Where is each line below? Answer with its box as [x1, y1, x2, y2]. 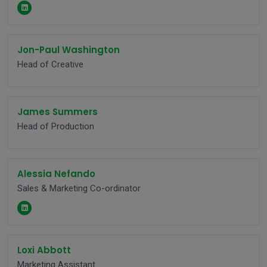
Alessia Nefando [17, 167, 95, 180]
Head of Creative [17, 59, 83, 70]
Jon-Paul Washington [17, 44, 120, 56]
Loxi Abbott [17, 244, 71, 256]
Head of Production [17, 121, 94, 132]
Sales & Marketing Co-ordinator [17, 183, 141, 194]
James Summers [17, 105, 98, 118]
